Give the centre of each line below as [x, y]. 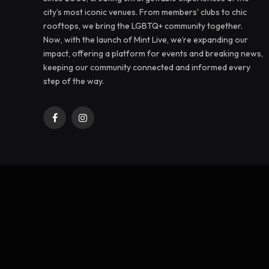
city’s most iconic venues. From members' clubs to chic [145, 12]
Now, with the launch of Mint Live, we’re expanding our [146, 40]
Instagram [101, 123]
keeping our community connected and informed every [147, 67]
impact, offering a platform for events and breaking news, [153, 53]
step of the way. [74, 81]
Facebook [73, 123]
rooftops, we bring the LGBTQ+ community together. [143, 26]
